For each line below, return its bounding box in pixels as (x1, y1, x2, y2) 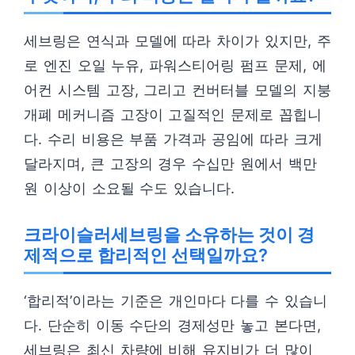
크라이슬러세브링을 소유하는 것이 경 (24, 224, 315, 246)
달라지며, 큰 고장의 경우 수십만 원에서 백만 (24, 155, 317, 173)
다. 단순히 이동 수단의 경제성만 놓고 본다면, (24, 317, 321, 334)
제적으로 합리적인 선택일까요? (24, 245, 268, 266)
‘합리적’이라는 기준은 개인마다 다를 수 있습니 (24, 292, 327, 310)
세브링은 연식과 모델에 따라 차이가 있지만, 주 (24, 32, 331, 50)
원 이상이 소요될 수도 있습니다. (24, 180, 235, 197)
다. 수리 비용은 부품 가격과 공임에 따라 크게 (24, 131, 323, 148)
